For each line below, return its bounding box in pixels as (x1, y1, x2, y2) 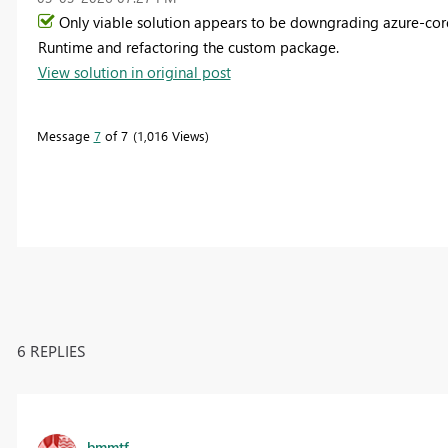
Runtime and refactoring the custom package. (37, 36, 339, 57)
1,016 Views (136, 126, 205, 144)
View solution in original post (37, 61, 231, 82)
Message (36, 126, 94, 144)
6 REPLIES (16, 339, 86, 361)
